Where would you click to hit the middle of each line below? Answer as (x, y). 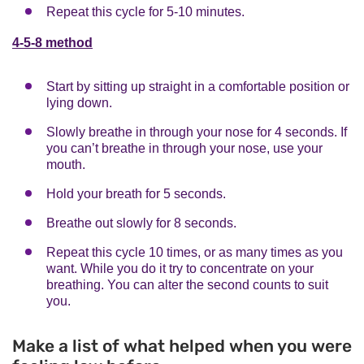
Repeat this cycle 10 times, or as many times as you (195, 252)
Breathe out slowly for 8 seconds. (141, 223)
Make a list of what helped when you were (182, 345)
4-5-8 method (52, 42)
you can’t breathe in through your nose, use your (184, 148)
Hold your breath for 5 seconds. (136, 193)
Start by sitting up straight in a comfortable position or (198, 86)
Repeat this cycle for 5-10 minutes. (145, 11)
